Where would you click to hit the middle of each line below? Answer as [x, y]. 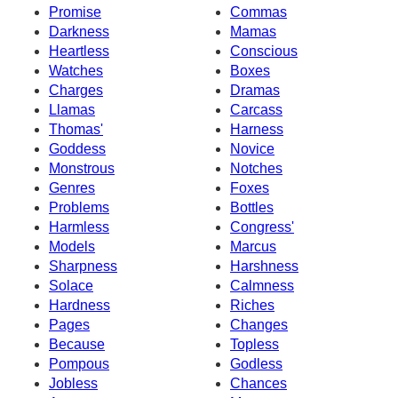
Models [72, 246]
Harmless [79, 227]
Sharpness [83, 266]
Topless [255, 344]
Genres [72, 187]
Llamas [72, 109]
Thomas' [76, 129]
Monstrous [82, 168]
